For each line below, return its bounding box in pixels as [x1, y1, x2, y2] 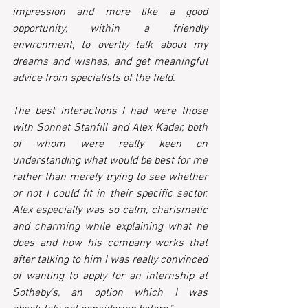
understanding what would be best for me [12, 154, 208, 168]
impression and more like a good [12, 5, 208, 20]
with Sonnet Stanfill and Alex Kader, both [12, 121, 208, 135]
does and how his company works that [12, 236, 208, 251]
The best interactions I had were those [12, 104, 208, 119]
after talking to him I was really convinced [12, 253, 208, 267]
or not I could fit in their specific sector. [12, 187, 208, 201]
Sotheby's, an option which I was [12, 286, 208, 300]
